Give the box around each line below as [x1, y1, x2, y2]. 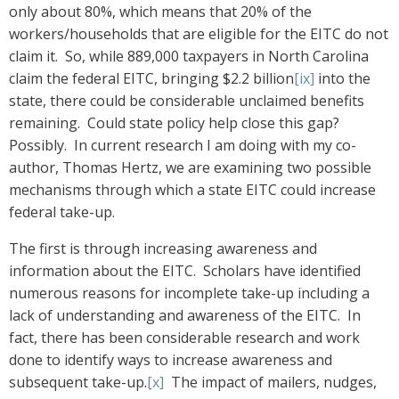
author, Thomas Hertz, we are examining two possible [9, 158, 371, 178]
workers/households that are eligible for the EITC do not [9, 24, 388, 45]
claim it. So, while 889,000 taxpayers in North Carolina [9, 46, 369, 67]
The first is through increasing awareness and [9, 239, 317, 259]
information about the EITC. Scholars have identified [9, 261, 361, 281]
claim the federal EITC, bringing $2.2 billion [9, 69, 294, 89]
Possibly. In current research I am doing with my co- [9, 135, 356, 156]
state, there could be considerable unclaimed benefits [9, 91, 364, 111]
